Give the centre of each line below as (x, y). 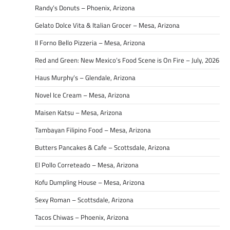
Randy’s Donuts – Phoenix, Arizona (85, 7)
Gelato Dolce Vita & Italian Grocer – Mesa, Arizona (107, 25)
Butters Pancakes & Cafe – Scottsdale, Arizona (102, 147)
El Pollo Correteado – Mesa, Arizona (87, 165)
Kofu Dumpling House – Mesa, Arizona (90, 182)
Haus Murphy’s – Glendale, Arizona (85, 77)
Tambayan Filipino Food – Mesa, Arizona (93, 130)
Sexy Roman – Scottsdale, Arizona (84, 199)
